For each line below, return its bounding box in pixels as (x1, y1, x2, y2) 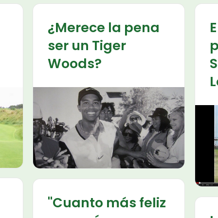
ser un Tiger (48, 36, 127, 54)
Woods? (48, 54, 102, 73)
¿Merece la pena (48, 18, 160, 36)
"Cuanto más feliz (48, 193, 166, 212)
